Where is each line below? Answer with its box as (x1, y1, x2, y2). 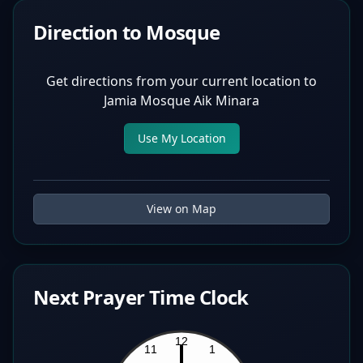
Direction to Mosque (33, 19, 220, 45)
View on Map (147, 201, 216, 216)
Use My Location (137, 130, 226, 146)
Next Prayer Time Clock (33, 284, 249, 310)
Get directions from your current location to (46, 72, 317, 90)
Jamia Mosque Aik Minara (104, 92, 259, 109)
